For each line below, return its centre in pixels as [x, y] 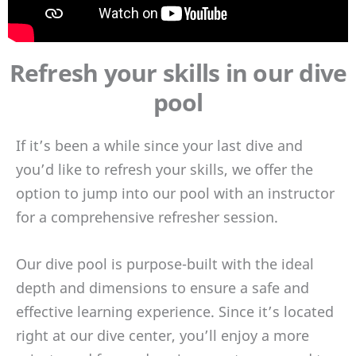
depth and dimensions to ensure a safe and [163, 287]
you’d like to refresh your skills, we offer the [164, 169]
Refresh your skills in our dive [178, 73]
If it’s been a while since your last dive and [159, 145]
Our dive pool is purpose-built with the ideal [165, 263]
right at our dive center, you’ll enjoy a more [163, 335]
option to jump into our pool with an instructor [175, 193]
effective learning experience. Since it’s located [175, 311]
